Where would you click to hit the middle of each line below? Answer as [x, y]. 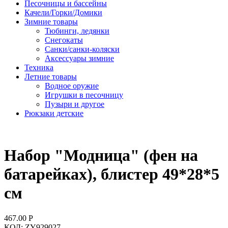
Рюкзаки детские [54, 113]
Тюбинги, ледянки [77, 31]
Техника [39, 67]
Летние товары [51, 76]
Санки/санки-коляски [82, 49]
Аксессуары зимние [79, 58]
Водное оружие [72, 85]
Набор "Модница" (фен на [101, 155]
